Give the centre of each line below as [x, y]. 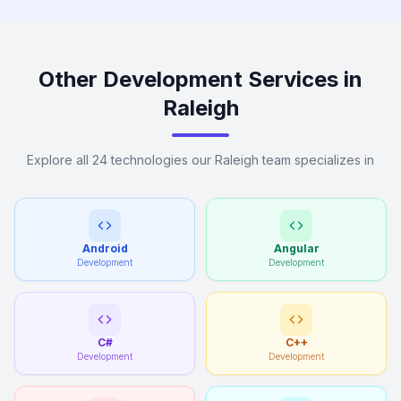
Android [105, 248]
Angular [296, 248]
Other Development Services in [200, 79]
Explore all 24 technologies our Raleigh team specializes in [200, 160]
